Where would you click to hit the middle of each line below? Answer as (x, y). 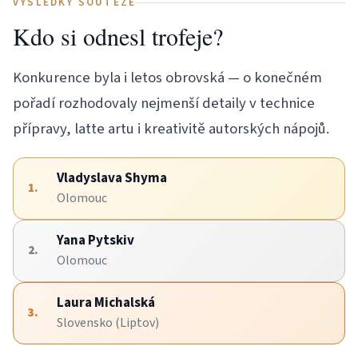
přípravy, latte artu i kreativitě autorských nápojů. (171, 129)
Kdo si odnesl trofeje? (118, 36)
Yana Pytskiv (95, 241)
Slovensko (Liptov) (108, 323)
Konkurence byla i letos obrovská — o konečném (167, 78)
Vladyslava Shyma (112, 179)
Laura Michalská (106, 303)
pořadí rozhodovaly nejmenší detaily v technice (164, 103)
